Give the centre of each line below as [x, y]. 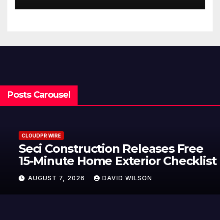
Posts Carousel [39, 95]
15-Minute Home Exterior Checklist [109, 161]
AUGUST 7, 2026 [49, 178]
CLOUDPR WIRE [32, 135]
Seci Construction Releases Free [102, 148]
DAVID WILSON [118, 178]
